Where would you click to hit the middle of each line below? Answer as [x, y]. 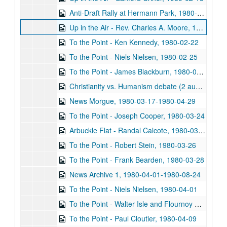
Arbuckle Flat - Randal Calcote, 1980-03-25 [134, 130]
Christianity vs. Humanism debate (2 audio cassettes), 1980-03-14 [133, 86]
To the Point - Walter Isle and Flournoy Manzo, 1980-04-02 [132, 204]
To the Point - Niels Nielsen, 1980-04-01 [134, 189]
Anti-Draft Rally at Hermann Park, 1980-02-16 [133, 13]
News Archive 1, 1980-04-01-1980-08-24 [135, 174]
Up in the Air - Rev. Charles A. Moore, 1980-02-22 [133, 27]
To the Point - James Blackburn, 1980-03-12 [133, 71]
